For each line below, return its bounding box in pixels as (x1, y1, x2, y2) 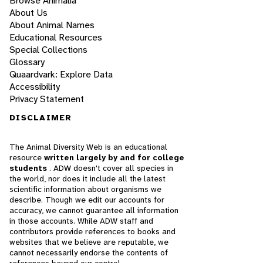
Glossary (9, 56, 45, 69)
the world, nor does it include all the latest (9, 173, 166, 184)
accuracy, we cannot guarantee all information (9, 205, 178, 216)
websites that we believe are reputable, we (9, 237, 168, 248)
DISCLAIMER (9, 112, 72, 123)
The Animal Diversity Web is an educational (9, 141, 167, 153)
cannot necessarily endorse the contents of (9, 247, 168, 258)
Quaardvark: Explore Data (9, 68, 113, 81)
